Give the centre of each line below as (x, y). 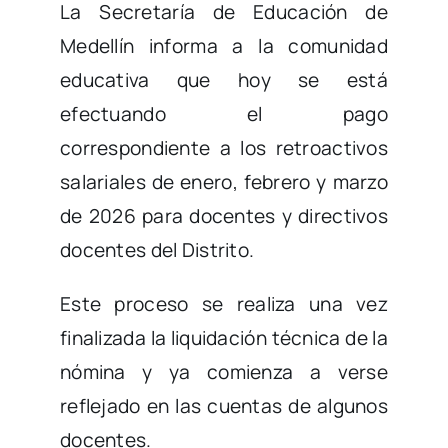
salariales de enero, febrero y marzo (224, 182)
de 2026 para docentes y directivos (224, 216)
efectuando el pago (224, 114)
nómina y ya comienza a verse (224, 372)
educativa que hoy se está (224, 80)
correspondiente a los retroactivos (224, 148)
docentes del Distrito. (157, 250)
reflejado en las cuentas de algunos (224, 406)
